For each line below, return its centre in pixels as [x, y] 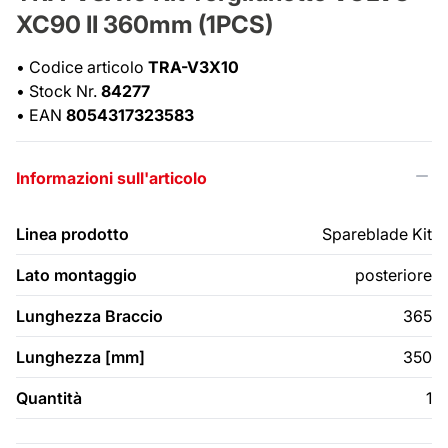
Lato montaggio [76, 275]
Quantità [49, 398]
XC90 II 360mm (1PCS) [144, 25]
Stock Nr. [65, 91]
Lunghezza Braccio [89, 316]
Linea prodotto [72, 234]
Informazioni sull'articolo [111, 178]
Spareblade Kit [376, 234]
